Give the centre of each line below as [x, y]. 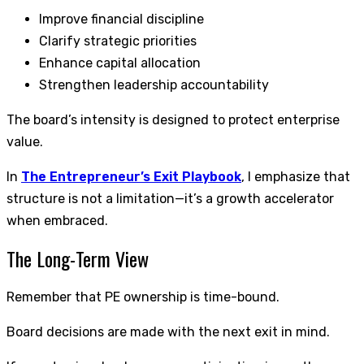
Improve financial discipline [121, 19]
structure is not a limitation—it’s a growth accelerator [170, 198]
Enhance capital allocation [120, 63]
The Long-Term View [78, 258]
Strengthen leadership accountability [154, 84]
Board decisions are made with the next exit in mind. [168, 331]
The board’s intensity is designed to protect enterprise [173, 119]
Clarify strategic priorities [118, 41]
